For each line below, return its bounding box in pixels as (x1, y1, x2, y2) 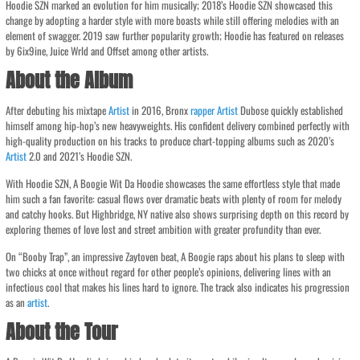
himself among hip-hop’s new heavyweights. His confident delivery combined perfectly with (6, 117, 350, 133)
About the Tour (6, 317, 118, 346)
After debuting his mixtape (6, 102, 109, 118)
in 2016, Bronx (129, 102, 191, 118)
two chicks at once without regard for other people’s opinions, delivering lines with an (6, 264, 332, 280)
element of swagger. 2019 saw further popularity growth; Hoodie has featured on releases (6, 27, 345, 43)
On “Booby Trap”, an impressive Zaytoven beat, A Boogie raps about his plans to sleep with (6, 248, 346, 264)
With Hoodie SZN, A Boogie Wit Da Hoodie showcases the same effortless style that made (6, 175, 341, 191)
